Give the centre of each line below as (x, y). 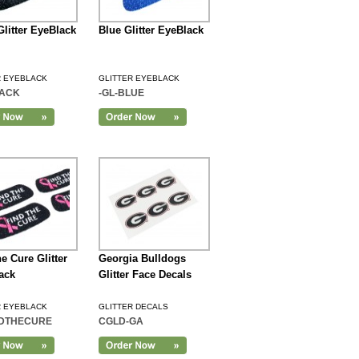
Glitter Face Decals (145, 274)
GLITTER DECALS (133, 307)
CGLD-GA (121, 321)
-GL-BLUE (121, 93)
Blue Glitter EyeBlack (151, 30)
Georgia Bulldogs (142, 258)
